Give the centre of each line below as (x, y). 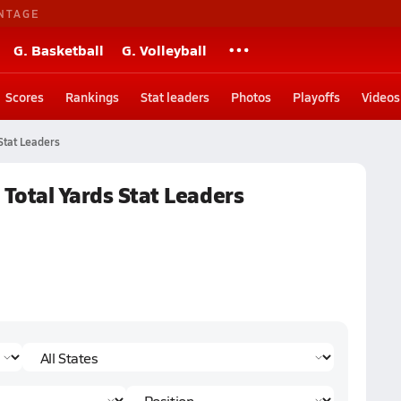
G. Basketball (59, 50)
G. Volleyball (164, 50)
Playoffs (316, 97)
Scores (25, 97)
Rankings (92, 97)
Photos (251, 97)
